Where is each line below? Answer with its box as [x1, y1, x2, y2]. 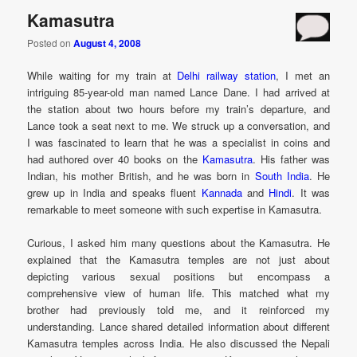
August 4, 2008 [73, 36, 142, 51]
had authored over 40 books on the [27, 151, 202, 167]
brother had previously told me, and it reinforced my [27, 302, 330, 318]
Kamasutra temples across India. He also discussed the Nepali [27, 335, 330, 351]
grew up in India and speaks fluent [27, 185, 202, 201]
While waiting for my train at [27, 68, 178, 84]
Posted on [27, 36, 74, 50]
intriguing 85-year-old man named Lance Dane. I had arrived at [27, 84, 330, 100]
